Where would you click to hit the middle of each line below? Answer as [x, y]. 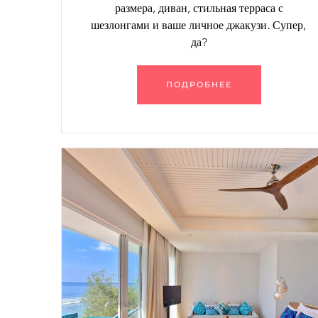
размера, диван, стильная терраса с [199, 9]
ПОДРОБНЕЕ [199, 85]
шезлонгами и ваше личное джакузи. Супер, [199, 26]
